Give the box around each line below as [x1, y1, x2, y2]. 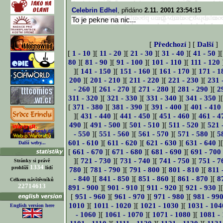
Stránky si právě [14, 158, 50, 163]
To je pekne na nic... [72, 16, 136, 24]
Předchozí [154, 40, 186, 48]
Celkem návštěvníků [10, 177, 54, 182]
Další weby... [18, 140, 46, 145]
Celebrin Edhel [72, 6, 117, 14]
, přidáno [117, 6, 144, 14]
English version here [10, 203, 54, 208]
